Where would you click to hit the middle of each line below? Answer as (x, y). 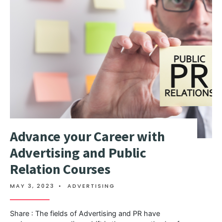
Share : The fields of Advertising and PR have (85, 213)
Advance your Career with (87, 136)
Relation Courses (60, 169)
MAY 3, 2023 (32, 186)
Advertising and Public (78, 152)
